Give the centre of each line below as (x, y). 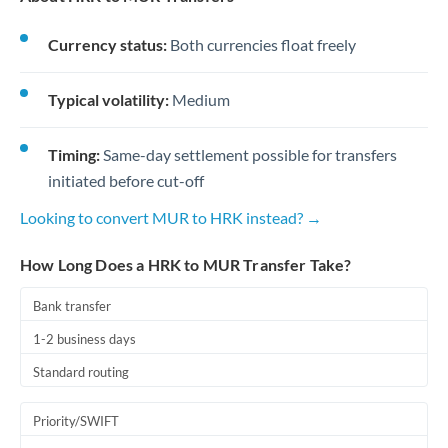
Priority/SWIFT (76, 421)
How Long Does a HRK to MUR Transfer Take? (186, 264)
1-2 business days (84, 339)
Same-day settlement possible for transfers (248, 154)
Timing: (74, 154)
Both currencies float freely (261, 44)
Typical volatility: (108, 99)
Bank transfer (72, 306)
